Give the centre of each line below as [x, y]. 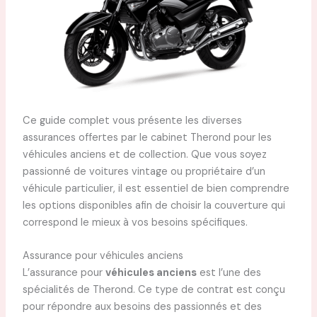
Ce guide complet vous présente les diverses [132, 120]
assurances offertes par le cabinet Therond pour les [147, 137]
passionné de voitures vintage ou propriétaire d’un [144, 171]
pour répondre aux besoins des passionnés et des [142, 307]
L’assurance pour [64, 273]
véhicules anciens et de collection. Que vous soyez [144, 154]
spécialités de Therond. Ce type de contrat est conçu [154, 290]
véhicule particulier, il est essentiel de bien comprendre [156, 188]
